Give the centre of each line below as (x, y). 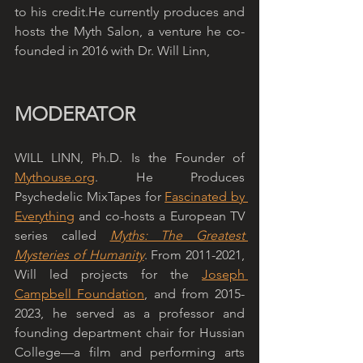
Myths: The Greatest (177, 236)
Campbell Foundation (80, 294)
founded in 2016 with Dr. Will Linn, (112, 51)
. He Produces (170, 177)
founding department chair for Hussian (130, 333)
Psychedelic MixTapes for (90, 197)
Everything (45, 216)
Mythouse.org (55, 177)
